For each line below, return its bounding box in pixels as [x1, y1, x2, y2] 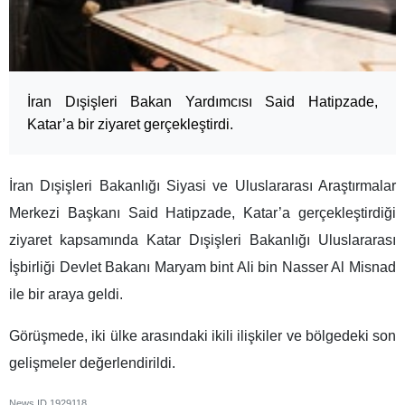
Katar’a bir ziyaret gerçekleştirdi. [27, 117, 233, 133]
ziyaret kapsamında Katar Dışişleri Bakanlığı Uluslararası [9, 232, 396, 249]
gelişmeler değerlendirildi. [9, 355, 175, 372]
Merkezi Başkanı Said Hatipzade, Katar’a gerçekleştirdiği [9, 205, 396, 221]
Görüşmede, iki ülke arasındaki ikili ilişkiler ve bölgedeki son [9, 328, 396, 344]
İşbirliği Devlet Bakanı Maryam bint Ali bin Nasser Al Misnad [9, 259, 396, 276]
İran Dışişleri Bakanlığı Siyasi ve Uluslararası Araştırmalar [9, 178, 396, 194]
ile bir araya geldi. [9, 287, 123, 303]
